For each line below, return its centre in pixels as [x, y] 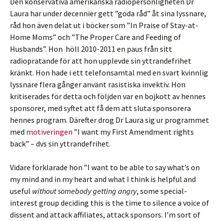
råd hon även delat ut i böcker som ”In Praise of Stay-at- [104, 25]
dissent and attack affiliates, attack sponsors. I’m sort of [105, 215]
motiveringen [49, 132]
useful [21, 191]
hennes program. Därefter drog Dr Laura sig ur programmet [110, 120]
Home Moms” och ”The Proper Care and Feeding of [95, 37]
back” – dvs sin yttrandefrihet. [60, 144]
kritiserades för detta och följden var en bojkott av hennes [108, 96]
